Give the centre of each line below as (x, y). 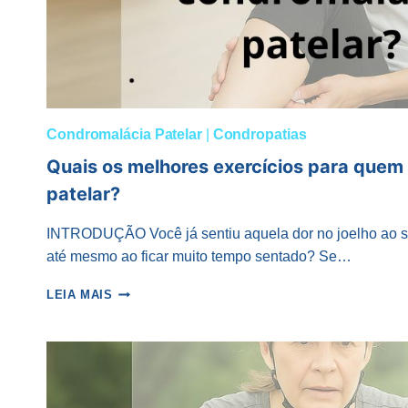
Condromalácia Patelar (124, 135)
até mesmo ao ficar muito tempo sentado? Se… (199, 257)
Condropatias (260, 135)
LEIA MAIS (80, 295)
